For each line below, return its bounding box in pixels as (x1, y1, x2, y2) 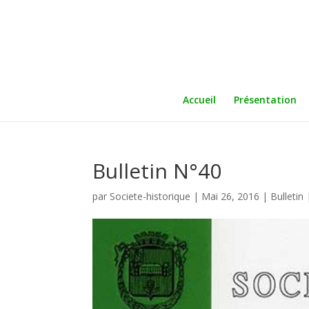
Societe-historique (110, 190, 191, 203)
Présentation (233, 93, 297, 106)
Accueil (182, 93, 216, 106)
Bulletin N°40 (92, 157, 222, 185)
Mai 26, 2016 (201, 190, 260, 203)
